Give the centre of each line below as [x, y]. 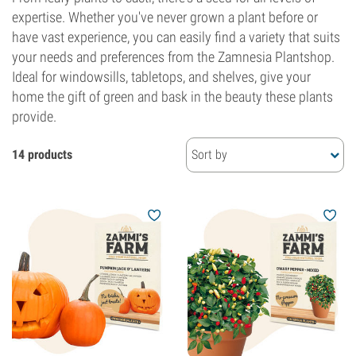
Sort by [209, 155]
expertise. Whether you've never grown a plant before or [165, 17]
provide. [34, 116]
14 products [42, 155]
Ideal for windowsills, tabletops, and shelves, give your [161, 77]
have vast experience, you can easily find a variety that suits [176, 37]
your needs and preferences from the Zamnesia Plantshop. [173, 57]
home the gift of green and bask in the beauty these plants [172, 97]
